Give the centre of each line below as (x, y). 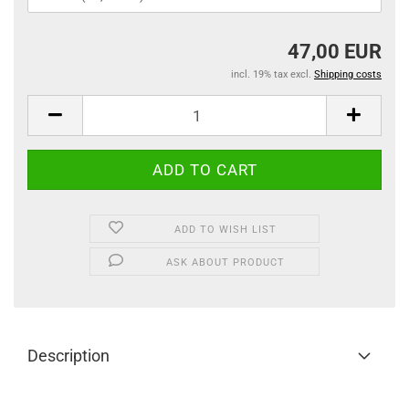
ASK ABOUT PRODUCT (226, 262)
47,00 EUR (335, 52)
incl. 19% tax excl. (273, 74)
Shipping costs (348, 74)
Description (68, 356)
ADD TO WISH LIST (226, 230)
